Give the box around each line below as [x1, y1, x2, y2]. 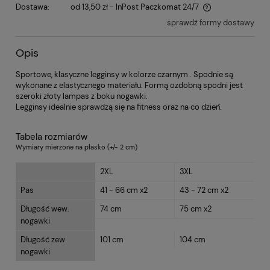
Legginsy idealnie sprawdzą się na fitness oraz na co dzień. [16, 101, 222, 112]
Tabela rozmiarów [16, 131, 87, 143]
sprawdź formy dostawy [167, 17, 254, 28]
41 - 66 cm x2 [99, 185, 148, 196]
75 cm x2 [179, 204, 212, 215]
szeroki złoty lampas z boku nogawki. [16, 90, 148, 101]
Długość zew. [20, 234, 67, 245]
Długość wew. [20, 204, 69, 215]
